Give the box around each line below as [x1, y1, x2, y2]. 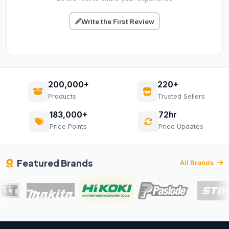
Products [48, 93, 76, 101]
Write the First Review [81, 17, 154, 26]
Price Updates [158, 123, 203, 131]
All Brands [180, 159, 215, 167]
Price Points [50, 123, 87, 131]
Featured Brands [17, 157, 93, 169]
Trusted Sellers [157, 93, 205, 101]
